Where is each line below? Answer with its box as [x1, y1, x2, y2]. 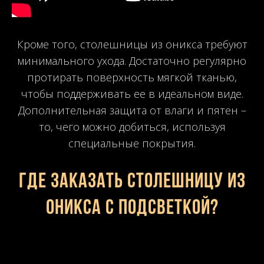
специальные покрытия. [68, 136, 196, 150]
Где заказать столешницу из [18, 171, 246, 193]
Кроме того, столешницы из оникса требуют [16, 37, 247, 51]
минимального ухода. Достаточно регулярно [18, 53, 246, 68]
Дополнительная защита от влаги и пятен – [18, 103, 246, 117]
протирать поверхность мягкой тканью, [27, 70, 237, 84]
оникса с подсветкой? [45, 197, 219, 219]
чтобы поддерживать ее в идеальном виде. [21, 86, 243, 101]
